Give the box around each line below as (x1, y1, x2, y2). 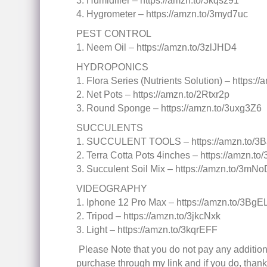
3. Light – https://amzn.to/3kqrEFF (76, 225, 218, 235)
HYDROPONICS (76, 62, 148, 72)
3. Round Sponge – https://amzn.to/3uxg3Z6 (76, 103, 262, 113)
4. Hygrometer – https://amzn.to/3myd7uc (76, 9, 248, 19)
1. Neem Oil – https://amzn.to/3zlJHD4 (76, 42, 237, 52)
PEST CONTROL (76, 29, 151, 39)
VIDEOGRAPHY (76, 184, 147, 194)
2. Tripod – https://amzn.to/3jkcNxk (76, 211, 221, 221)
